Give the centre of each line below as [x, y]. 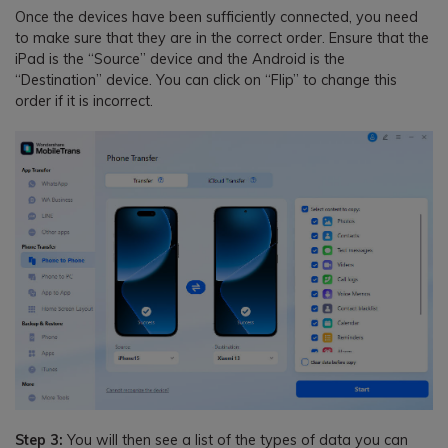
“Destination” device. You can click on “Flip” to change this [206, 80]
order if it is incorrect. [84, 101]
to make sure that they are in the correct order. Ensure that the [222, 38]
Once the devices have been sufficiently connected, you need [216, 17]
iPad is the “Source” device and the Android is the [180, 59]
